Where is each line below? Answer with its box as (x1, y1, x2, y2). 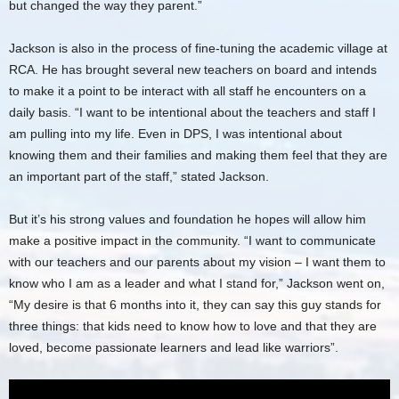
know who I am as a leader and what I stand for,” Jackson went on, (9, 276, 385, 290)
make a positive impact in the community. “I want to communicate (9, 233, 376, 248)
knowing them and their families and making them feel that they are (9, 148, 387, 162)
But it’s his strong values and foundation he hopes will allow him (9, 212, 366, 226)
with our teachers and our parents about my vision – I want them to (9, 255, 386, 269)
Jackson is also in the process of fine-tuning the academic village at (9, 41, 387, 55)
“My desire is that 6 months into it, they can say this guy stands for (9, 297, 381, 312)
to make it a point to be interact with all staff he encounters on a (9, 84, 366, 98)
